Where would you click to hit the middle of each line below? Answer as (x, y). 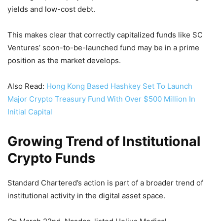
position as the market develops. (64, 60)
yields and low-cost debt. (52, 9)
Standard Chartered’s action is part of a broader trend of (105, 183)
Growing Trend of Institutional (104, 141)
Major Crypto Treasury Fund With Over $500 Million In (101, 99)
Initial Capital (30, 111)
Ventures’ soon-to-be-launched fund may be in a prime (103, 47)
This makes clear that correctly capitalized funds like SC (105, 35)
